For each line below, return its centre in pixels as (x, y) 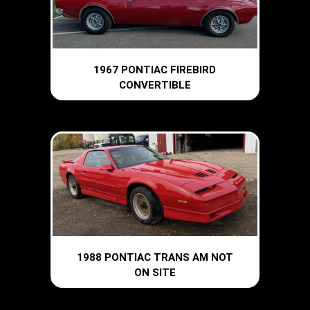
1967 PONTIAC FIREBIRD (155, 70)
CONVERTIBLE (155, 85)
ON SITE (155, 273)
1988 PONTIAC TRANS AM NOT (155, 258)
